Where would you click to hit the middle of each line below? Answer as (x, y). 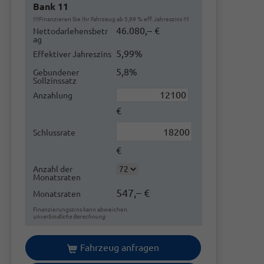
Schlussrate (54, 132)
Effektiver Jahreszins (72, 54)
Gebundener (56, 72)
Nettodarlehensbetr (70, 31)
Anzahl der (53, 169)
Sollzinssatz (55, 81)
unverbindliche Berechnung (69, 217)
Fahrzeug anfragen (119, 248)
